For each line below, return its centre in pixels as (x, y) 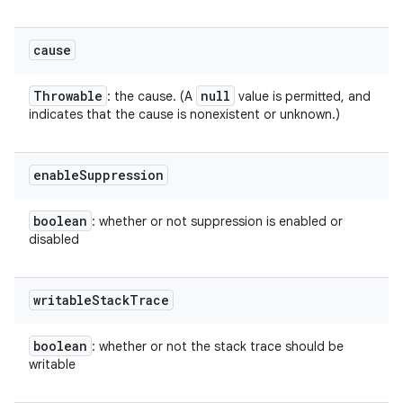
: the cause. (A (152, 96)
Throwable (68, 96)
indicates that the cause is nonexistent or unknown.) (184, 114)
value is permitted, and (303, 96)
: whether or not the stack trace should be (218, 346)
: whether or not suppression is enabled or (217, 221)
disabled (54, 239)
